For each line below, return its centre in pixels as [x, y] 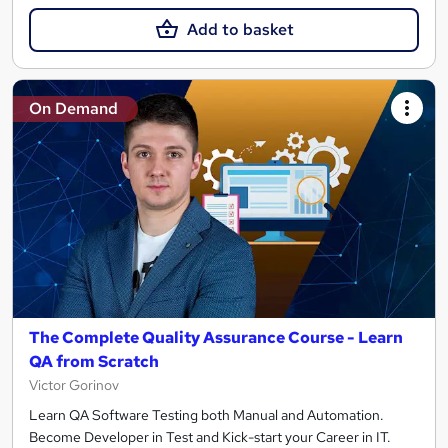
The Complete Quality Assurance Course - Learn [216, 337]
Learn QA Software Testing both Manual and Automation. [206, 414]
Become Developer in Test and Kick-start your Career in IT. [210, 436]
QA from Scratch [94, 361]
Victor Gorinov [74, 384]
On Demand [73, 109]
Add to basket [240, 30]
